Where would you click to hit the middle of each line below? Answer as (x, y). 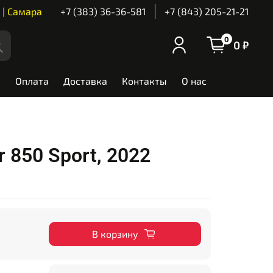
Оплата (32, 81)
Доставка (86, 81)
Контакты (145, 81)
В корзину (115, 234)
